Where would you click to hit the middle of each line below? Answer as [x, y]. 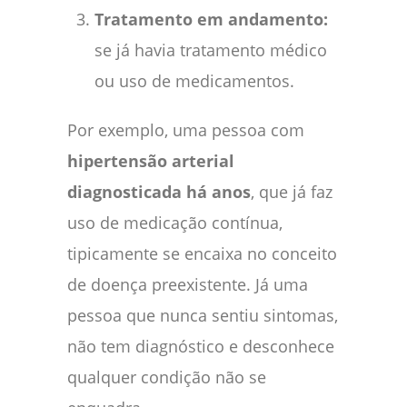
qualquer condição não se [167, 377]
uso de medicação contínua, [175, 222]
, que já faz [292, 191]
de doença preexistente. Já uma [188, 284]
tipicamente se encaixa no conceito [202, 253]
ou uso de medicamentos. [194, 80]
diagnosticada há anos [159, 191]
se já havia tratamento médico [211, 50]
